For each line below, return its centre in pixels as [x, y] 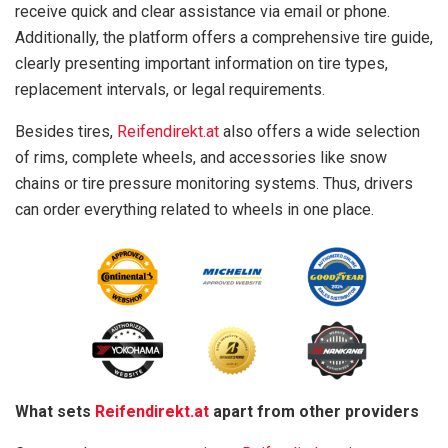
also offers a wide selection [319, 132]
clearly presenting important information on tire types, [201, 64]
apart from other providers [314, 411]
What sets [55, 411]
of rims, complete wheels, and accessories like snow [201, 158]
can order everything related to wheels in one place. [194, 210]
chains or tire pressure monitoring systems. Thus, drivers [214, 184]
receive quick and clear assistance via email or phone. [202, 12]
